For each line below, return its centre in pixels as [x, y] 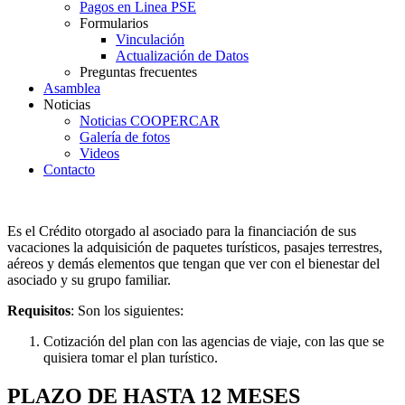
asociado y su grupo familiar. [89, 279]
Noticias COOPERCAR [150, 120]
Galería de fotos [125, 137]
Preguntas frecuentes [138, 71]
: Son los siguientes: [127, 310]
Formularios [114, 23]
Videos [99, 153]
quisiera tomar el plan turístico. [131, 357]
